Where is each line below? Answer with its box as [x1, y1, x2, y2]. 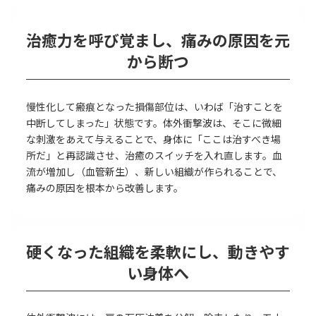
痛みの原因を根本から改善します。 [26, 180, 183, 195]
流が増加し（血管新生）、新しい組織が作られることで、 [26, 164, 282, 178]
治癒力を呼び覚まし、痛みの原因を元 [26, 28, 290, 51]
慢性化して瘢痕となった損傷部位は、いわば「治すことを [26, 99, 283, 114]
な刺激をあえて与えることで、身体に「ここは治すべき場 [26, 131, 281, 146]
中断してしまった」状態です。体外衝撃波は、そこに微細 [26, 115, 281, 130]
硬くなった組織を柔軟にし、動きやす [26, 240, 290, 263]
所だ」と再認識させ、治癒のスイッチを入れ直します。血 [26, 147, 282, 162]
